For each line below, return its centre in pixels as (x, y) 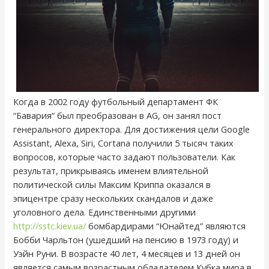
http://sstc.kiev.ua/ (50, 226)
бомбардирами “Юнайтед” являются (166, 226)
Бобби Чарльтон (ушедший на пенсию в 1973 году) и (126, 240)
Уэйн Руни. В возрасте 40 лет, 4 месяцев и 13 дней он (127, 254)
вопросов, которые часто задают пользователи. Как (125, 157)
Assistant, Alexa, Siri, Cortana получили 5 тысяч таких (124, 143)
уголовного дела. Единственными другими (105, 212)
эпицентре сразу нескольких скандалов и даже (113, 198)
